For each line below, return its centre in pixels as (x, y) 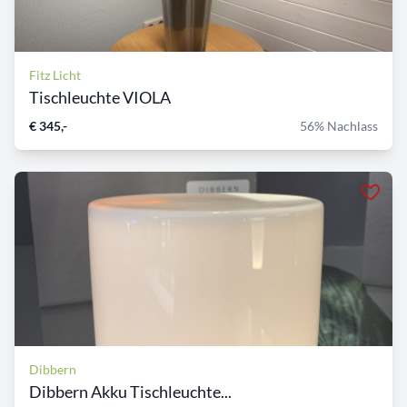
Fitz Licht (55, 75)
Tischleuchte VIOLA (100, 98)
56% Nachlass (339, 126)
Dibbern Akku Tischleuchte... (130, 392)
